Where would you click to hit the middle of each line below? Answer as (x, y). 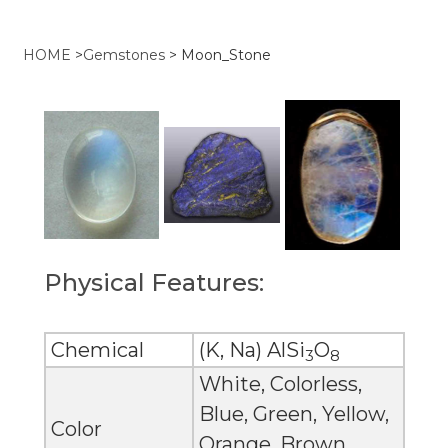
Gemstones (124, 55)
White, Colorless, (280, 384)
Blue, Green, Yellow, (293, 414)
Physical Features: (153, 283)
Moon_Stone (226, 55)
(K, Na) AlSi (251, 350)
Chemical (97, 350)
